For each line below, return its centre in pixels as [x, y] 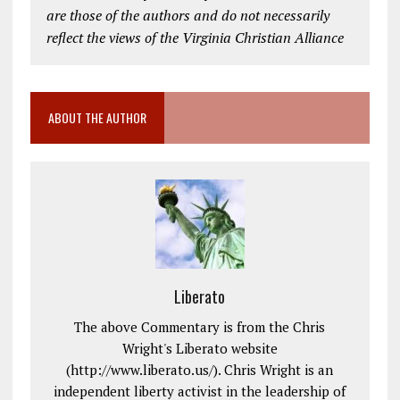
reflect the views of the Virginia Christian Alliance [195, 37]
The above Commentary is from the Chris [200, 326]
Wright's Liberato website [200, 348]
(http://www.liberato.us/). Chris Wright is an [200, 369]
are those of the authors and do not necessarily [187, 15]
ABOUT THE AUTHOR [97, 117]
